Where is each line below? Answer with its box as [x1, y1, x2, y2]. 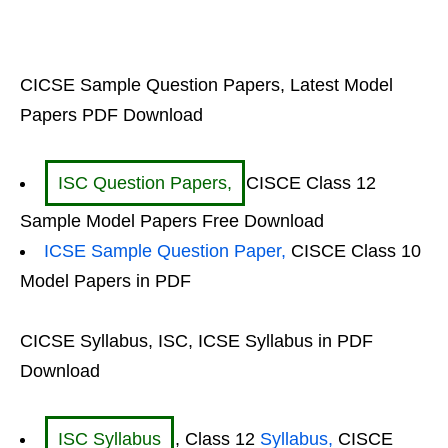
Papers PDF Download [20, 105, 203, 125]
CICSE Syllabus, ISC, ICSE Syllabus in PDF [20, 331, 373, 351]
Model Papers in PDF [20, 271, 191, 291]
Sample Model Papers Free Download [20, 211, 324, 231]
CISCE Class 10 [291, 241, 421, 261]
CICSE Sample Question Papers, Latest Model [20, 75, 393, 95]
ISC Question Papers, [58, 173, 232, 193]
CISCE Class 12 [246, 173, 376, 193]
